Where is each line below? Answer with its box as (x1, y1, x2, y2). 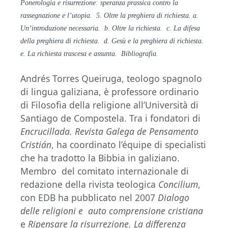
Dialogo (158, 191, 189, 204)
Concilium (158, 178, 198, 191)
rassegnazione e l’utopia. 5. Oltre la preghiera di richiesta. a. (20, 12, 198, 20)
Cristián (20, 138, 51, 151)
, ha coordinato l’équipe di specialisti (51, 138, 206, 151)
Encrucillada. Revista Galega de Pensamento (20, 125, 198, 138)
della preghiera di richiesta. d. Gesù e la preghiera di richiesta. (20, 37, 206, 45)
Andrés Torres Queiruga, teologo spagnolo (20, 72, 202, 85)
